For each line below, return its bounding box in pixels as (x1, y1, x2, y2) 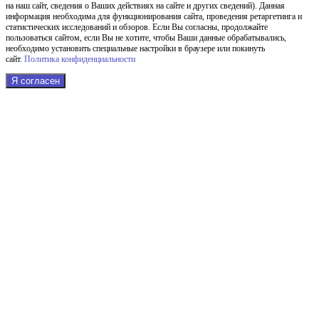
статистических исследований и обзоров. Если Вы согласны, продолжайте (6, 22, 268, 33)
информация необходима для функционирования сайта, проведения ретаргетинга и (6, 11, 302, 22)
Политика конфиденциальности (24, 54, 135, 65)
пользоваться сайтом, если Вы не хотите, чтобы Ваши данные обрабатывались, (6, 33, 286, 43)
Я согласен (11, 75, 60, 87)
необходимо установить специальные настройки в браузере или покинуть (6, 43, 265, 54)
